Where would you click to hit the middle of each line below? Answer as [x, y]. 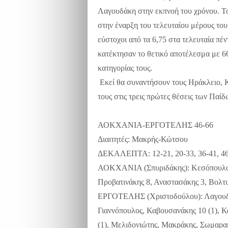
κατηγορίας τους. [125, 68]
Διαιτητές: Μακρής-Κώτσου [143, 139]
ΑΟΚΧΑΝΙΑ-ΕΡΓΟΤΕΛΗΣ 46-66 [155, 125]
